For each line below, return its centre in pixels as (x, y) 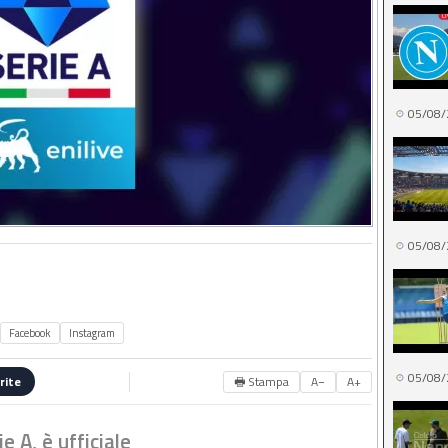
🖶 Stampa (261, 381)
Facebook (30, 333)
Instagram (92, 333)
